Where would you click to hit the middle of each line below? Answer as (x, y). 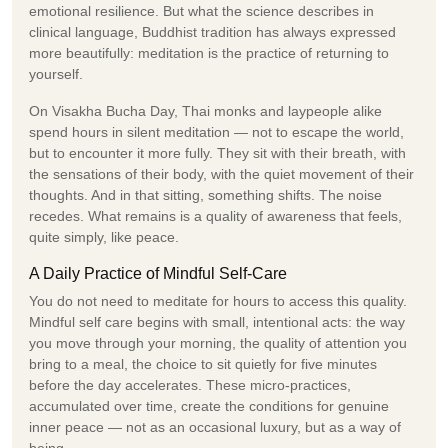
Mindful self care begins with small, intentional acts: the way (217, 321)
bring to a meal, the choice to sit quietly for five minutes (203, 363)
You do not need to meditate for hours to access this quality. (218, 300)
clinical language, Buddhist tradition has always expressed (212, 31)
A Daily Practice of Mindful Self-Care (158, 273)
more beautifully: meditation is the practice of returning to (209, 52)
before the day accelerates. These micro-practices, (190, 384)
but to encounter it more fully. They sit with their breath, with (217, 152)
